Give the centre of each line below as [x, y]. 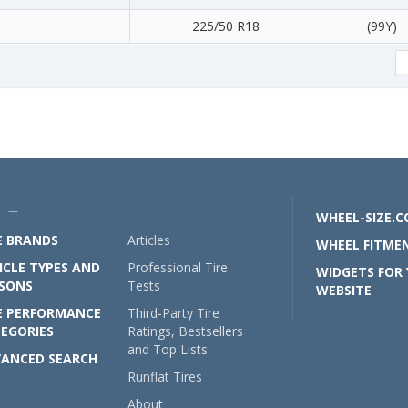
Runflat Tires [165, 377]
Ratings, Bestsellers [186, 331]
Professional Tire [178, 267]
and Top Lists [168, 349]
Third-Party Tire [174, 313]
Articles [149, 240]
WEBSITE [344, 290]
